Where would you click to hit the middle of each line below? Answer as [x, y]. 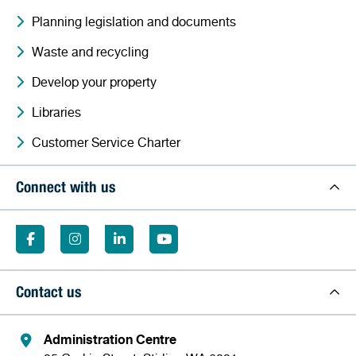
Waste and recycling [90, 51]
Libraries [56, 112]
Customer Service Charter [106, 142]
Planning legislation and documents [134, 21]
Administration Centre [110, 339]
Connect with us [66, 188]
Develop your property [94, 81]
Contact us [48, 293]
